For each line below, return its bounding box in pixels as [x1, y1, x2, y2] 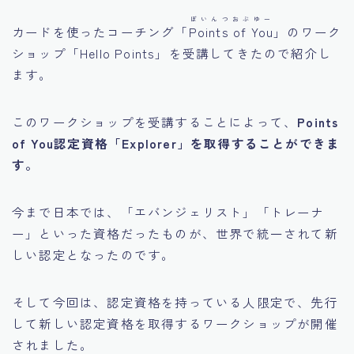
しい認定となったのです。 [12, 246, 175, 264]
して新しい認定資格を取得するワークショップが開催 [12, 314, 338, 333]
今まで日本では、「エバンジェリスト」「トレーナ [12, 203, 325, 221]
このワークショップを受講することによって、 [12, 113, 298, 131]
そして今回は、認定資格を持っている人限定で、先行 [12, 293, 338, 311]
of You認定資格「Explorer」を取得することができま [12, 134, 341, 153]
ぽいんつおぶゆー [190, 14, 272, 24]
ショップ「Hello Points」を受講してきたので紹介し [12, 44, 332, 62]
